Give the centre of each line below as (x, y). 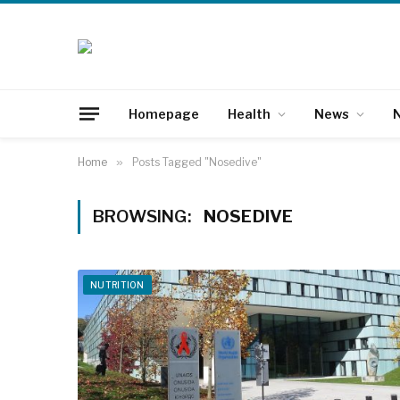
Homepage (164, 113)
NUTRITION (117, 285)
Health (249, 113)
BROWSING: (144, 217)
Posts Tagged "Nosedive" (197, 162)
